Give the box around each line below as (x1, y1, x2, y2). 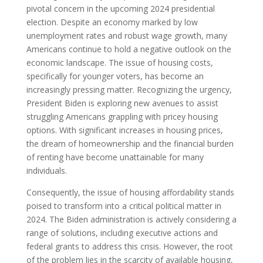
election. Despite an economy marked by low (26, 16, 198, 28)
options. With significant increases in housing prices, (26, 124, 223, 136)
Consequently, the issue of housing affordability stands (26, 186, 234, 198)
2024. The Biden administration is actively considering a (26, 213, 237, 225)
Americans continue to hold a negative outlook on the (26, 43, 231, 55)
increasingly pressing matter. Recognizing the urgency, (26, 83, 232, 95)
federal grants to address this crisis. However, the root (26, 240, 233, 252)
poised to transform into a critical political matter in (26, 200, 221, 211)
